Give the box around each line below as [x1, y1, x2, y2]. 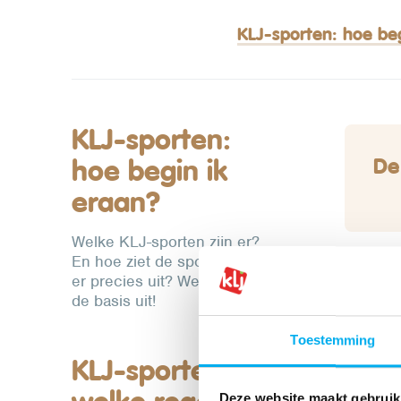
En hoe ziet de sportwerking [72, 251, 268, 271]
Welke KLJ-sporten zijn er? [72, 231, 260, 252]
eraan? [72, 183, 160, 221]
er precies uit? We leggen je [72, 270, 269, 291]
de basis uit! [72, 290, 156, 311]
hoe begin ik [72, 151, 227, 190]
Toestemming [290, 332, 376, 348]
